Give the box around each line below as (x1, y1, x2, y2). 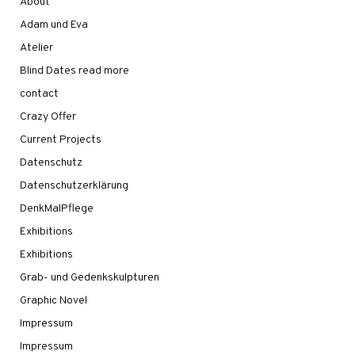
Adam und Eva (20, 17, 88, 32)
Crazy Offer (20, 109, 76, 124)
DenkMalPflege (20, 201, 94, 216)
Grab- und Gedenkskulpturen (20, 270, 159, 284)
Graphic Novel (20, 293, 87, 307)
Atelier (20, 40, 53, 55)
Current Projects (20, 132, 101, 147)
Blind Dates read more (20, 63, 129, 78)
